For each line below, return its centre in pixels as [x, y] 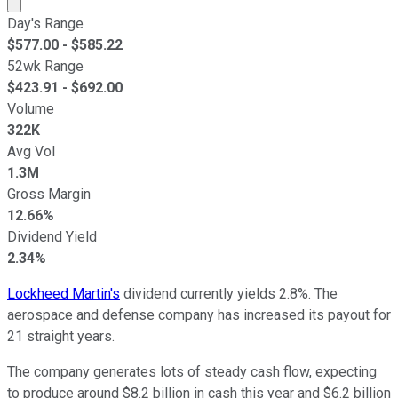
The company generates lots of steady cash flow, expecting [192, 371]
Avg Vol [31, 151]
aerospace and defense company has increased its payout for [199, 314]
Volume [31, 108]
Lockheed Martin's [64, 293]
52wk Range [45, 66]
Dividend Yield [52, 236]
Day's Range [45, 23]
